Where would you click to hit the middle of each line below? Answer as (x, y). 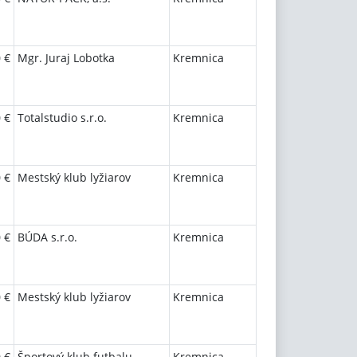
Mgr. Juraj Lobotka (66, 58)
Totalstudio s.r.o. (62, 118)
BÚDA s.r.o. (47, 237)
